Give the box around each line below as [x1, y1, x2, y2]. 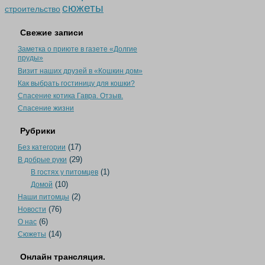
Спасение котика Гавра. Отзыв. [18, 92, 123, 100]
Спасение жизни [18, 104, 74, 112]
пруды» [18, 54, 43, 63]
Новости [18, 205, 46, 214]
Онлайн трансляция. [20, 252, 105, 261]
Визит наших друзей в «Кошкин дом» [18, 67, 143, 75]
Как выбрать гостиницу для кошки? [18, 79, 135, 88]
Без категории [18, 143, 66, 151]
